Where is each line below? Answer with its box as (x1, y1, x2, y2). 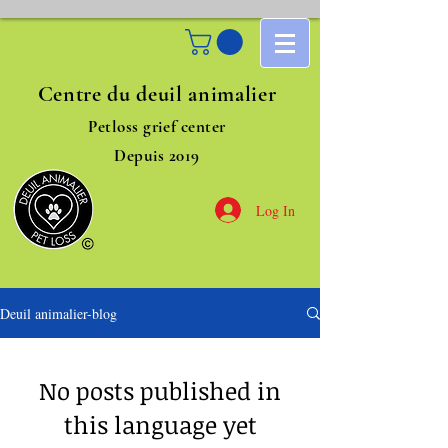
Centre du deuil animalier (37, 81, 277, 108)
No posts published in (39, 374, 281, 408)
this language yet (63, 408, 257, 442)
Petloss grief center (88, 116, 226, 138)
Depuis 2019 (114, 145, 200, 167)
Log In (256, 200, 296, 220)
